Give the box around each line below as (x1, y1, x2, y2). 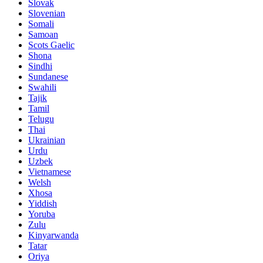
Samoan (28, 29, 58, 39)
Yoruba (28, 208, 55, 219)
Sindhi (28, 60, 52, 71)
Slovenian (28, 8, 65, 18)
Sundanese (28, 71, 68, 82)
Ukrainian (28, 134, 65, 145)
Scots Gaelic (28, 39, 75, 50)
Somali (28, 18, 54, 29)
